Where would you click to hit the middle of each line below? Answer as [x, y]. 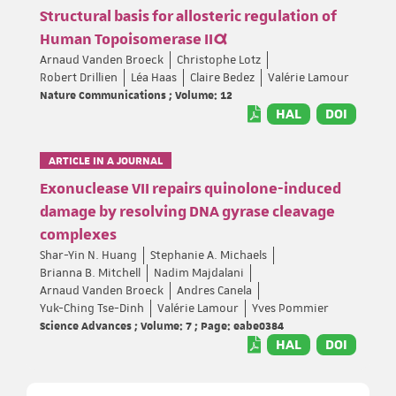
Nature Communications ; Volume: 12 [136, 94]
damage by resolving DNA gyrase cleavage [187, 212]
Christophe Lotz [219, 60]
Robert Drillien [79, 77]
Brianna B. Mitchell [90, 273]
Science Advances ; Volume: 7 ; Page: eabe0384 [162, 325]
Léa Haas [154, 77]
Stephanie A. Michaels [209, 255]
